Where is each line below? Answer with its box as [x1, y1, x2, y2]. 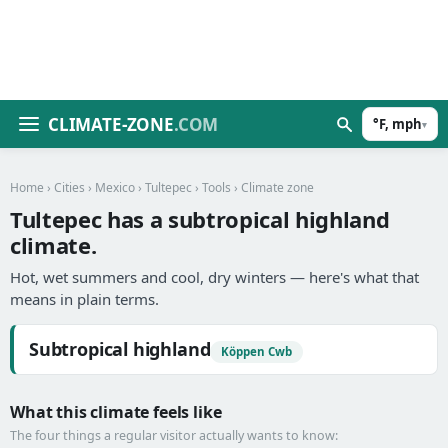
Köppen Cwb [221, 344, 293, 359]
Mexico [95, 179, 135, 196]
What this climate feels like [10, 401, 222, 423]
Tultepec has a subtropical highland [10, 204, 390, 234]
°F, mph [373, 115, 422, 133]
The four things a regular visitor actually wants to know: [10, 427, 338, 444]
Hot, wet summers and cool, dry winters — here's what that [10, 267, 419, 287]
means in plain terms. [10, 289, 159, 309]
